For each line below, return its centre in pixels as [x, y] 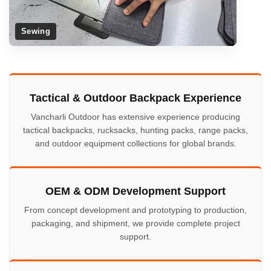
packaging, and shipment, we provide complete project [135, 223]
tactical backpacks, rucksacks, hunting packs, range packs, [135, 130]
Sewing [36, 31]
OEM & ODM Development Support [135, 191]
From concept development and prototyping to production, [135, 210]
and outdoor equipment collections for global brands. [135, 143]
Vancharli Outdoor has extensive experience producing [135, 117]
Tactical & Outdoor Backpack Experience [135, 98]
